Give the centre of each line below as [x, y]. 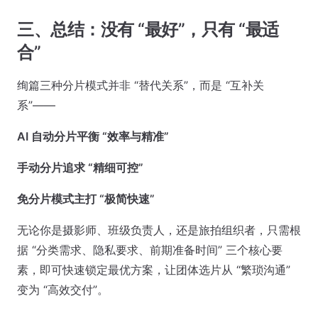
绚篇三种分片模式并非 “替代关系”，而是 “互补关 [141, 85]
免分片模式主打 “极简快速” [86, 198]
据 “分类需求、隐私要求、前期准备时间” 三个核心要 [150, 250]
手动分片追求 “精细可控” [80, 167]
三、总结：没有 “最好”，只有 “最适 [148, 29]
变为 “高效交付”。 [63, 289]
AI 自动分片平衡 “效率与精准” [93, 136]
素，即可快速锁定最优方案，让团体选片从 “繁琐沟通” [154, 269]
